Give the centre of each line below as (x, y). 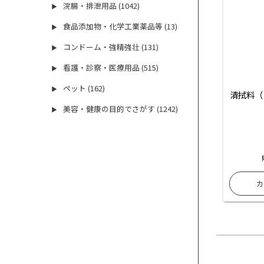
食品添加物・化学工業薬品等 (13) (121, 27)
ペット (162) (84, 88)
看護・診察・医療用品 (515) (111, 68)
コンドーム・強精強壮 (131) (111, 47)
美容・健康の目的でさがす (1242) (121, 109)
